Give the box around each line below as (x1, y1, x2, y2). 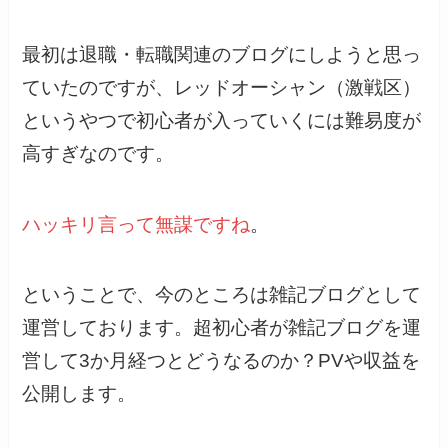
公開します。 (22, 383, 137, 405)
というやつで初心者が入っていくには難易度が (22, 109, 422, 131)
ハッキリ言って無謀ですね (22, 213, 251, 235)
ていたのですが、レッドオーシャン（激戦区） (22, 76, 422, 98)
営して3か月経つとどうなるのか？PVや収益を (22, 350, 421, 372)
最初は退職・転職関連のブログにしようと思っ (22, 43, 422, 65)
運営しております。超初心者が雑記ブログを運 (22, 317, 422, 339)
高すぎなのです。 (22, 142, 175, 164)
